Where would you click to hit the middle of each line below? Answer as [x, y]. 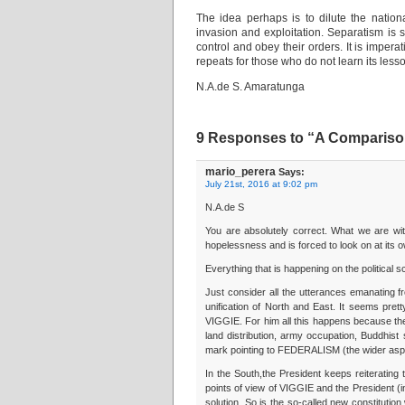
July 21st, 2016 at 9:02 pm [261, 184]
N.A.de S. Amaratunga [250, 87]
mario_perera [240, 172]
